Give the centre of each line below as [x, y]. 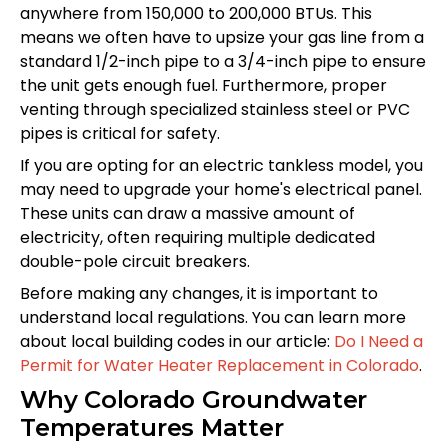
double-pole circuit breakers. [135, 261]
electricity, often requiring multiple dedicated [197, 237]
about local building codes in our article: [177, 341]
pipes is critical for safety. [120, 133]
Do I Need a [378, 341]
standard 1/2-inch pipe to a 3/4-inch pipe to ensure [223, 61]
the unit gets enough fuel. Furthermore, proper [203, 85]
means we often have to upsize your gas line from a [222, 37]
